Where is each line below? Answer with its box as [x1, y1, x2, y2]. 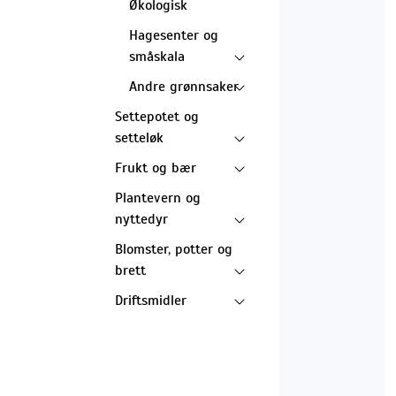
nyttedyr [115, 209, 168, 228]
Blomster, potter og [115, 240, 232, 258]
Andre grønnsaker [129, 77, 239, 95]
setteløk [115, 128, 164, 147]
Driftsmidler [115, 291, 187, 309]
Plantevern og [115, 188, 201, 207]
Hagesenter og [129, 26, 218, 44]
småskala [129, 47, 185, 65]
